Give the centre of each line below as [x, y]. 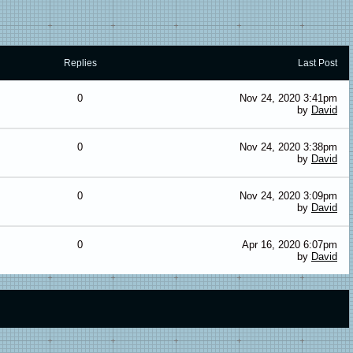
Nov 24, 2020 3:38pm [288, 147]
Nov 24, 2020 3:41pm [288, 98]
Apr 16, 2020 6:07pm [290, 245]
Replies [80, 63]
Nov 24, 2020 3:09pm [288, 196]
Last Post [318, 63]
